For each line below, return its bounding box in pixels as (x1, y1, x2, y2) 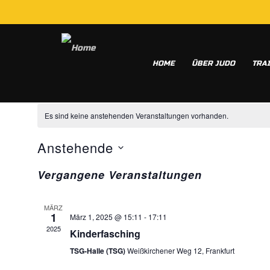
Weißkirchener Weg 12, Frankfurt (127, 245, 234, 256)
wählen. (36, 177, 69, 187)
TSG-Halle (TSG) (69, 245, 127, 256)
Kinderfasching (69, 227, 140, 240)
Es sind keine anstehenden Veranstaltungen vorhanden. (44, 110, 228, 121)
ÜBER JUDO (192, 59, 235, 67)
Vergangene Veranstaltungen (37, 167, 202, 183)
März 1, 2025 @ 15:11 (69, 212, 142, 222)
